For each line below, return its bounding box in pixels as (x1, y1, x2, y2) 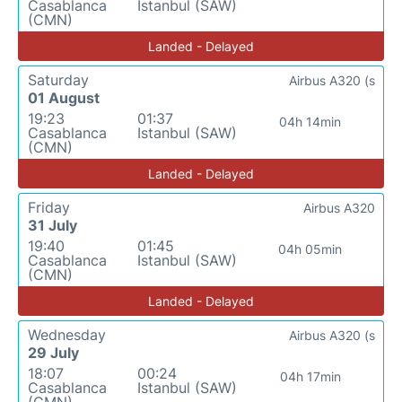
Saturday (28, 71, 89, 89)
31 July (28, 216, 77, 234)
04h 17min (279, 369, 341, 384)
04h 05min (278, 241, 343, 257)
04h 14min (279, 114, 342, 129)
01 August (28, 89, 100, 107)
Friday (28, 198, 70, 216)
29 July (28, 344, 79, 362)
